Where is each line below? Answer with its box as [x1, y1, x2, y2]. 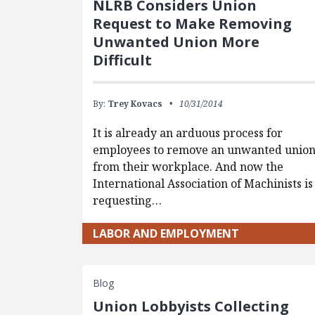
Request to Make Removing [93, 13, 292, 33]
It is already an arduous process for [93, 124, 283, 141]
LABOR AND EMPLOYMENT [93, 225, 240, 241]
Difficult [93, 50, 153, 70]
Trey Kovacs [108, 97, 163, 110]
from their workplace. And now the [93, 158, 284, 174]
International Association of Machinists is [93, 175, 314, 191]
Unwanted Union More [93, 32, 260, 51]
